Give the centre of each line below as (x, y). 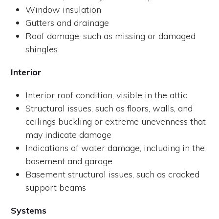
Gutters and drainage (67, 22)
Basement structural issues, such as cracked (113, 174)
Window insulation (64, 9)
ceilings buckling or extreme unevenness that (116, 121)
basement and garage (69, 161)
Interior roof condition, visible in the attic (107, 95)
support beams (56, 187)
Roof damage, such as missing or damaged (111, 36)
